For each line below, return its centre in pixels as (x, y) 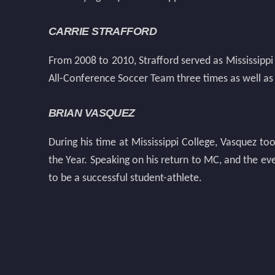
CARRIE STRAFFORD (103, 31)
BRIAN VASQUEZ (92, 113)
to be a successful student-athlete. (125, 178)
